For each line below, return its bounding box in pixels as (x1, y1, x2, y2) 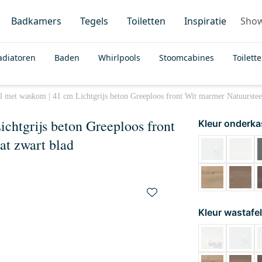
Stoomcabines (159, 52, 214, 63)
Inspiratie (184, 15, 226, 27)
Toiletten (127, 15, 166, 27)
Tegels (80, 15, 108, 27)
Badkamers (11, 15, 61, 27)
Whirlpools (98, 52, 140, 63)
